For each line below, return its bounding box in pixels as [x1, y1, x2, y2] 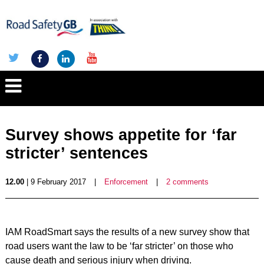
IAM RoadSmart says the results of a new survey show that [5, 227, 249, 237]
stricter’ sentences [5, 144, 148, 162]
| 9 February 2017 [24, 177, 86, 186]
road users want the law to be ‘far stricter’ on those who [5, 241, 233, 251]
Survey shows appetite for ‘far [5, 126, 237, 144]
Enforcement [104, 177, 148, 186]
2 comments [166, 177, 209, 186]
